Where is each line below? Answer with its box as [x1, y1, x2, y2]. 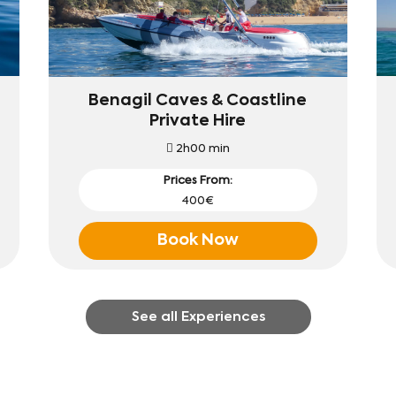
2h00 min [172, 142, 230, 155]
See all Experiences [131, 309, 265, 324]
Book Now [156, 232, 239, 248]
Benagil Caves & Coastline [88, 92, 308, 109]
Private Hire [149, 112, 247, 129]
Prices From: [163, 174, 232, 187]
